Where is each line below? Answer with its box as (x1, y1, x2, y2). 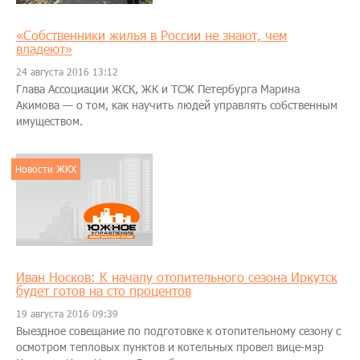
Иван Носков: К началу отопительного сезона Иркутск (16, 269, 337, 285)
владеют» (16, 41, 72, 57)
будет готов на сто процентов (16, 283, 191, 299)
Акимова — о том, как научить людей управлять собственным (16, 98, 337, 112)
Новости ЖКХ (15, 163, 76, 175)
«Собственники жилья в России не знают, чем (16, 27, 287, 43)
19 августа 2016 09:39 (16, 308, 118, 320)
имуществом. (16, 114, 83, 129)
